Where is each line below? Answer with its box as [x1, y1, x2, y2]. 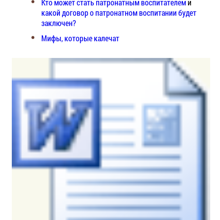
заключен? [41, 17, 76, 28]
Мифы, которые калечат [41, 32, 119, 43]
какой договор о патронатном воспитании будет [41, 7, 196, 18]
